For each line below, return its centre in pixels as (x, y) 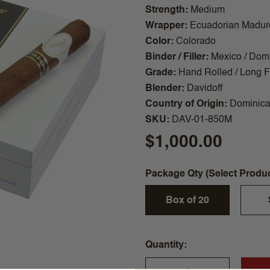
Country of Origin (184, 104)
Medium (207, 10)
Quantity (164, 246)
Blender (163, 89)
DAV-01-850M (202, 120)
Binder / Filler (175, 57)
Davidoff (204, 89)
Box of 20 (187, 201)
